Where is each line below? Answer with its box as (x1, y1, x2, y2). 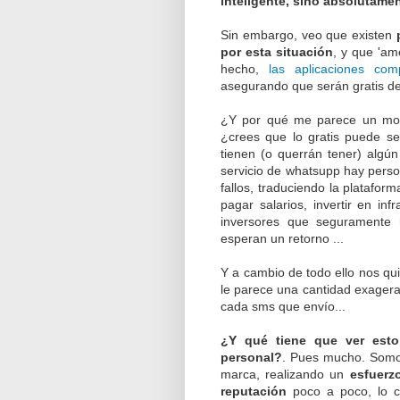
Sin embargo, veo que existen (221, 27, 396, 42)
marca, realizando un (221, 366, 350, 381)
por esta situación (221, 44, 334, 59)
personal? (221, 349, 282, 364)
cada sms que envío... (221, 298, 346, 313)
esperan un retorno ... (221, 230, 344, 246)
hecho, (221, 61, 270, 76)
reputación (221, 383, 287, 398)
